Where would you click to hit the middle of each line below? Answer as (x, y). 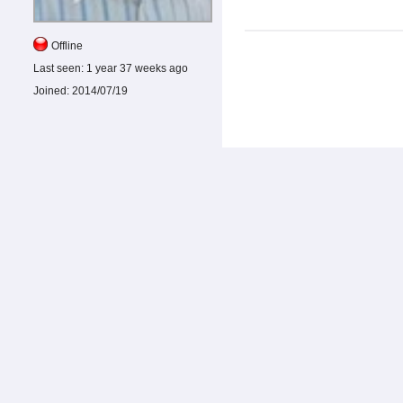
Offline (67, 45)
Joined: (51, 90)
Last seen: (58, 68)
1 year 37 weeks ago (136, 68)
